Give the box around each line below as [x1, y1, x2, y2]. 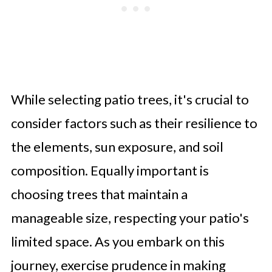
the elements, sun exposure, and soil [10, 138, 223, 155]
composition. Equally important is [10, 162, 209, 178]
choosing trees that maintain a [10, 186, 188, 202]
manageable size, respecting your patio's [10, 209, 249, 226]
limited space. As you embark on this [10, 233, 225, 250]
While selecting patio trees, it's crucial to [10, 91, 249, 107]
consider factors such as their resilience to [10, 115, 257, 131]
